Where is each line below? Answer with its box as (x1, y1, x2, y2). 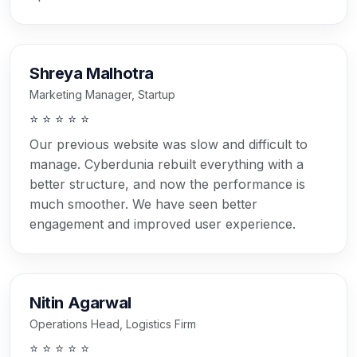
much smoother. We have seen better (29, 196, 257, 213)
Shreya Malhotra (29, 64, 154, 84)
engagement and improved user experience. (29, 216, 296, 233)
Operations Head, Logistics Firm (29, 317, 196, 331)
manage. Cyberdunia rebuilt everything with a (29, 156, 304, 173)
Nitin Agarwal (29, 293, 131, 313)
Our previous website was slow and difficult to (29, 136, 308, 153)
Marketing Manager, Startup (29, 88, 175, 102)
